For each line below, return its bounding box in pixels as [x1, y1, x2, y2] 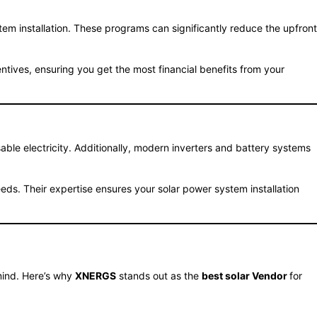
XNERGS [75, 269, 116, 282]
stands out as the [116, 269, 202, 282]
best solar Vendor [202, 269, 289, 282]
